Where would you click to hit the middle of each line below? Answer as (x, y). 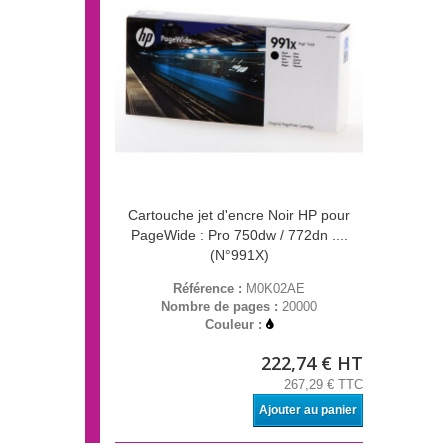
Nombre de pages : (221, 307)
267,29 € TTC (323, 385)
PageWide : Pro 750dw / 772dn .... (239, 235)
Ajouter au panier (308, 410)
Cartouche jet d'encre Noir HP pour (239, 215)
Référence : (209, 289)
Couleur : (235, 325)
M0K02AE (275, 289)
